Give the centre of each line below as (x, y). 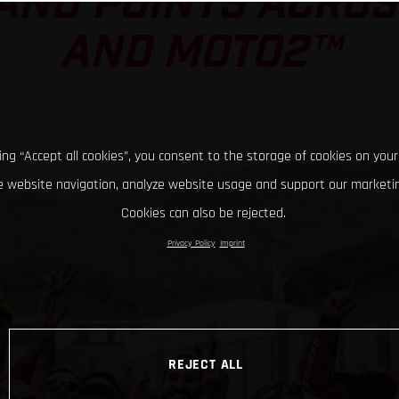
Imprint (232, 243)
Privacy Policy (191, 243)
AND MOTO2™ (199, 53)
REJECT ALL (206, 364)
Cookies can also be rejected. (204, 213)
